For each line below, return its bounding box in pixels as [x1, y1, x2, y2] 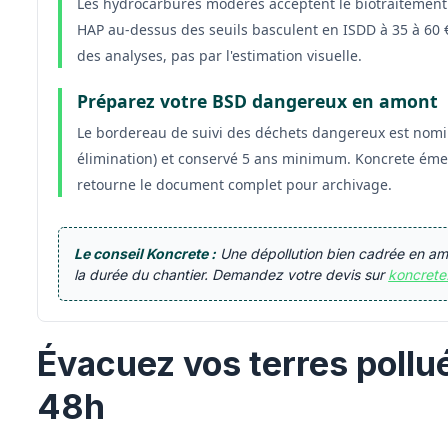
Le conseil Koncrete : [74, 245, 217, 262]
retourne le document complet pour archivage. [77, 175, 393, 194]
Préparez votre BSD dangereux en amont [77, 89, 439, 113]
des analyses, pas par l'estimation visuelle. [77, 46, 363, 65]
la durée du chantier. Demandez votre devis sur [74, 266, 389, 283]
